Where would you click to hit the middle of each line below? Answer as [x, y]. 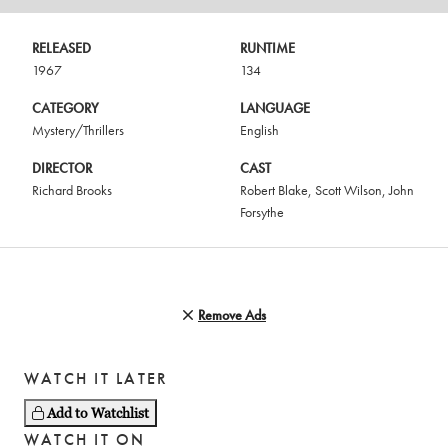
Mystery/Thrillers [78, 130]
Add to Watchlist [98, 413]
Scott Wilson [348, 190]
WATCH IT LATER [96, 378]
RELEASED [61, 48]
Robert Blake [274, 190]
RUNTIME [267, 48]
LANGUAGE [275, 108]
